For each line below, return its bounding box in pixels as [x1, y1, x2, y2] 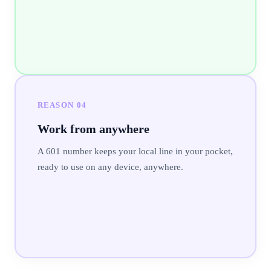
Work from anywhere [37, 122, 149, 135]
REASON [37, 100, 77, 109]
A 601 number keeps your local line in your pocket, [37, 146, 233, 156]
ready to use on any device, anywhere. [37, 162, 183, 172]
